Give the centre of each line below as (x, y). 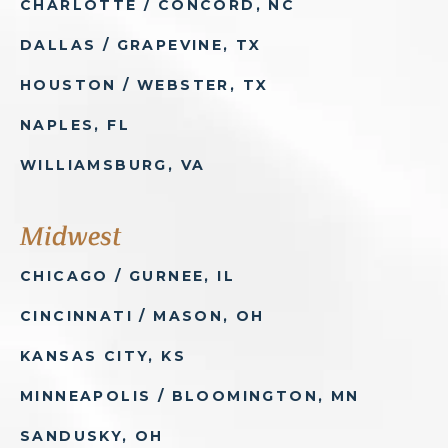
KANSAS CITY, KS (103, 356)
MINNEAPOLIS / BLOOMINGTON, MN (190, 396)
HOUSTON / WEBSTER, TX (144, 85)
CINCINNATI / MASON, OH (142, 316)
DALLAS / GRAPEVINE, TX (141, 45)
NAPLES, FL (75, 125)
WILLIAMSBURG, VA (113, 165)
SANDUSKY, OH (92, 436)
